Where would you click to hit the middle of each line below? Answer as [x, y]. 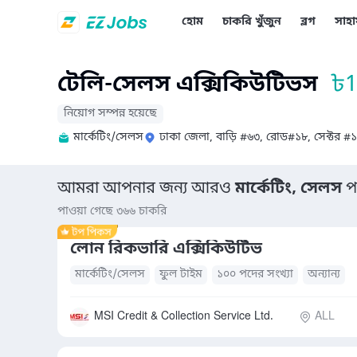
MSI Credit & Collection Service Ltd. [184, 317]
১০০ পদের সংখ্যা [255, 275]
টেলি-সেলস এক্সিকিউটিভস [188, 85]
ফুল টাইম [181, 275]
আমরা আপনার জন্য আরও [146, 189]
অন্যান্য [324, 275]
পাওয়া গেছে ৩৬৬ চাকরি [112, 212]
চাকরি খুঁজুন [252, 22]
